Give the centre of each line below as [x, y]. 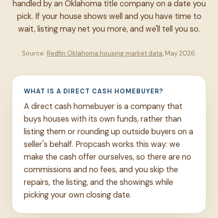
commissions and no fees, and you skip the [101, 169]
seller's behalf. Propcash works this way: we [102, 144]
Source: [34, 53]
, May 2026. [179, 53]
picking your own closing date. [78, 195]
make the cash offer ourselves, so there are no [108, 157]
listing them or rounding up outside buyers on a [109, 131]
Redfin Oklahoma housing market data [105, 53]
